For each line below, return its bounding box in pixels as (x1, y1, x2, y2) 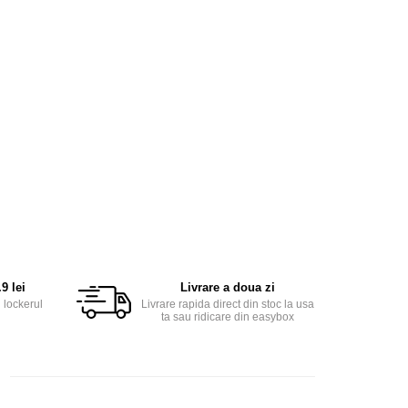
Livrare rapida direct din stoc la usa (140, 298, 314, 311)
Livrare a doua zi (179, 280, 275, 294)
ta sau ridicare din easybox (160, 311, 294, 323)
